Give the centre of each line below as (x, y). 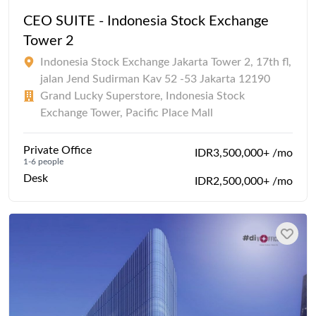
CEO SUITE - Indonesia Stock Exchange (146, 22)
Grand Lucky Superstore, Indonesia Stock (142, 96)
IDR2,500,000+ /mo (244, 182)
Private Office (57, 151)
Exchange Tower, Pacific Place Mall (127, 113)
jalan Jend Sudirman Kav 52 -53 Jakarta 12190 (155, 79)
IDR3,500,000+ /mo (244, 153)
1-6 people (43, 162)
